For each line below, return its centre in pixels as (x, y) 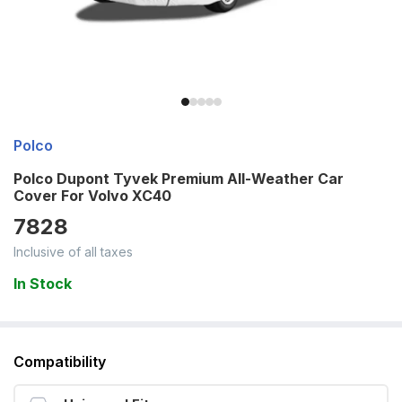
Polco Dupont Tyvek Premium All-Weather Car (179, 179)
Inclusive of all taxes (73, 252)
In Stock (43, 284)
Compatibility (60, 362)
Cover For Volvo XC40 (92, 196)
